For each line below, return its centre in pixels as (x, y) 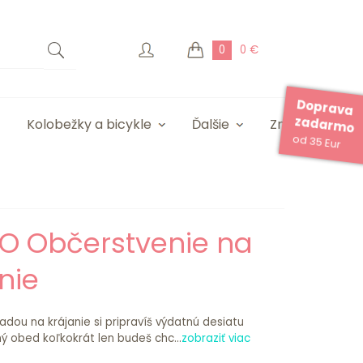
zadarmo (325, 124)
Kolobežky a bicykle (89, 124)
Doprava (325, 108)
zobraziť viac (216, 338)
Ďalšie (211, 124)
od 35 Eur (316, 141)
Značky (293, 124)
